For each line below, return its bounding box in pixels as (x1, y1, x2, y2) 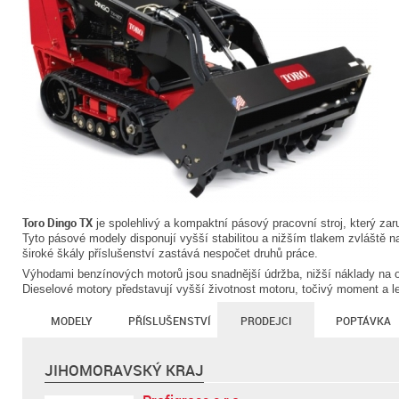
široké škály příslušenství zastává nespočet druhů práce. (22, 247, 318, 260)
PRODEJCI (240, 313, 291, 328)
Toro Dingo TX (22, 215, 93, 231)
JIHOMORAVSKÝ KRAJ (45, 360, 204, 380)
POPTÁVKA (335, 313, 391, 328)
